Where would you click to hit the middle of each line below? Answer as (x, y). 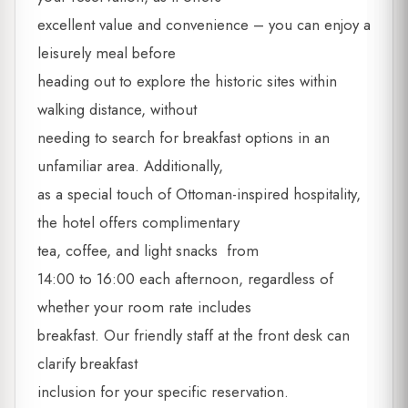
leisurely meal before (107, 53)
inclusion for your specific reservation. (163, 392)
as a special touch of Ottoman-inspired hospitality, (199, 194)
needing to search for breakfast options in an (184, 138)
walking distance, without (117, 110)
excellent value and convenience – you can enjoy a (204, 25)
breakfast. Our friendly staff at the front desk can (194, 336)
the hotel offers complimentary (138, 223)
